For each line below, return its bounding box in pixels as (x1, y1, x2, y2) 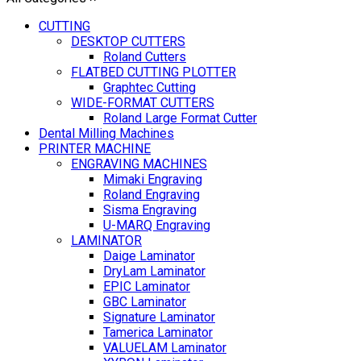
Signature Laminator (103, 309, 215, 326)
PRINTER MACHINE (39, 141, 151, 157)
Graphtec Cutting (103, 80, 196, 96)
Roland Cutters (103, 49, 186, 65)
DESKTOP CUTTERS (71, 34, 185, 50)
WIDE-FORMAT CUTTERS (71, 95, 214, 111)
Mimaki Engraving (103, 172, 202, 188)
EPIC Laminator (103, 279, 190, 295)
